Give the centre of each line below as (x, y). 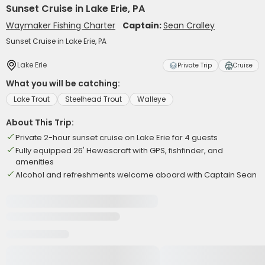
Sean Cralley (189, 25)
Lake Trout (32, 99)
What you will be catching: (63, 83)
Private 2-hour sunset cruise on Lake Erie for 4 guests (117, 138)
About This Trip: (40, 122)
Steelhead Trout (93, 99)
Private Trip (195, 65)
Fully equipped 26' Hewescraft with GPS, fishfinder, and (119, 151)
